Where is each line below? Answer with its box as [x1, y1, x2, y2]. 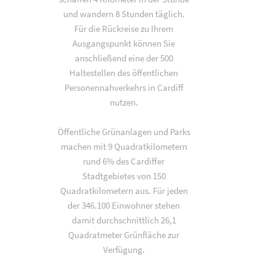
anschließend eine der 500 [74, 52, 173, 64]
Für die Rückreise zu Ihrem [74, 23, 174, 34]
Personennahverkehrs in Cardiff [64, 82, 184, 93]
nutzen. [109, 96, 138, 108]
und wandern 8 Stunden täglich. [63, 8, 185, 20]
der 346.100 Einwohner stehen [68, 199, 180, 211]
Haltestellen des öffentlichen [69, 67, 179, 79]
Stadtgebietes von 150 [82, 170, 166, 182]
